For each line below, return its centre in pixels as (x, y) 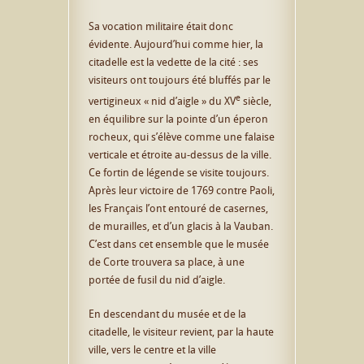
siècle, (256, 101)
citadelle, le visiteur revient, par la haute (181, 332)
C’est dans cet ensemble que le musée (179, 244)
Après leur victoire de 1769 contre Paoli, (182, 191)
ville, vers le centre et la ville (152, 350)
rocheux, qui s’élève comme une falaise (182, 137)
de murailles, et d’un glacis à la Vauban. (181, 226)
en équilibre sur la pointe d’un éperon (178, 119)
